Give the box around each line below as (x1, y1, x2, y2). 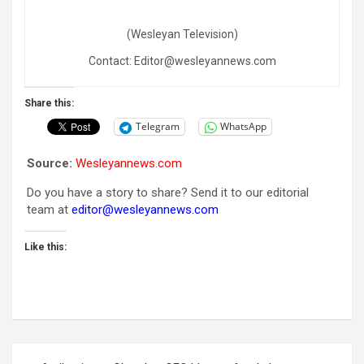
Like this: (24, 240, 67, 253)
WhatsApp (220, 119, 266, 134)
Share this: (24, 97, 74, 109)
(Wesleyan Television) (126, 27, 238, 41)
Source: (27, 155, 72, 171)
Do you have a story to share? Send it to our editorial (27, 184, 309, 200)
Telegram (136, 119, 180, 134)
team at (27, 201, 71, 217)
